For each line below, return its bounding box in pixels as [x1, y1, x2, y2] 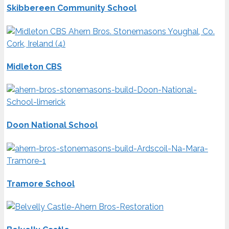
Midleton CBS [7, 61, 62, 72]
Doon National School [7, 120, 98, 130]
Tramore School [7, 178, 75, 189]
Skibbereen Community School [7, 3, 136, 13]
